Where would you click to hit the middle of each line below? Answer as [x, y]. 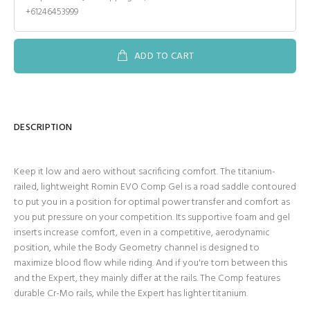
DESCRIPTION [43, 128]
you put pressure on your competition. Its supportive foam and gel [152, 218]
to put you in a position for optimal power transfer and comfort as [152, 203]
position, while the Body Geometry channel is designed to [137, 248]
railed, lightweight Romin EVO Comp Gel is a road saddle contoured [155, 188]
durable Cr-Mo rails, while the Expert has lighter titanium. [131, 294]
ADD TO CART [164, 57]
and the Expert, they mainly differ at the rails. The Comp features [147, 279]
